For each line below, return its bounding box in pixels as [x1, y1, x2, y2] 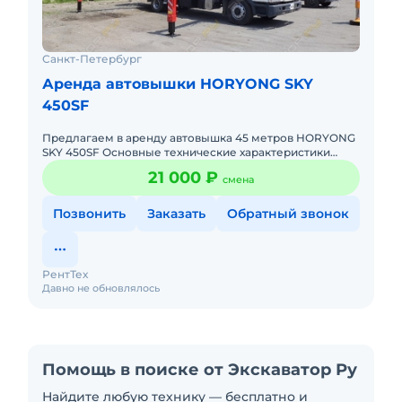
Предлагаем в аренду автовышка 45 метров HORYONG [42, 131, 355, 145]
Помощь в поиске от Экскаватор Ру [42, 360, 357, 380]
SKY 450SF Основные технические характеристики [42, 145, 330, 160]
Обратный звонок [227, 205, 349, 223]
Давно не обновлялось [42, 282, 160, 295]
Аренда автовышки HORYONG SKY [42, 75, 313, 93]
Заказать [147, 205, 205, 223]
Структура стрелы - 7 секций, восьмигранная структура [42, 160, 358, 174]
